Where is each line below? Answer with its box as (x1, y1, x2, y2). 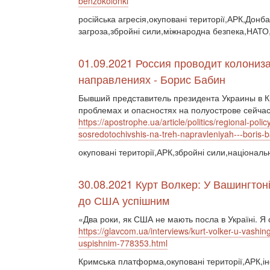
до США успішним (78, 192, 169, 208)
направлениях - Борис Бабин (78, 71, 225, 87)
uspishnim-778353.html (78, 237, 168, 249)
